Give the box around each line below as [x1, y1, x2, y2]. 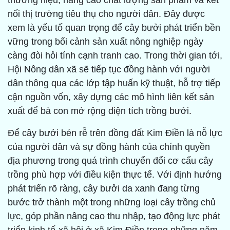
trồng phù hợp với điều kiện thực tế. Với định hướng [8, 169, 222, 180]
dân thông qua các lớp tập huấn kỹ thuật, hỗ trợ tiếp [8, 78, 220, 89]
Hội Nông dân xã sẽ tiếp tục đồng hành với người [8, 64, 210, 75]
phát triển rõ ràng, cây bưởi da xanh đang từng [8, 183, 200, 194]
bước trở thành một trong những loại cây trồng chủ [8, 197, 216, 208]
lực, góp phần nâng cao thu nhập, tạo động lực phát [8, 211, 220, 222]
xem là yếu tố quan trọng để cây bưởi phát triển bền [8, 23, 220, 33]
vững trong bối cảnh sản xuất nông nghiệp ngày [8, 36, 203, 47]
